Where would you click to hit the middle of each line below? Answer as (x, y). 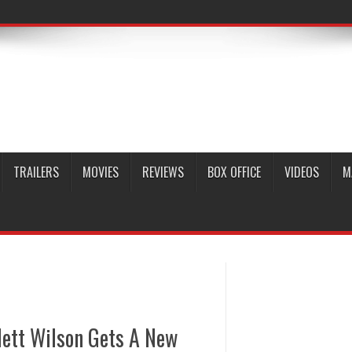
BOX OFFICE (234, 172)
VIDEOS (302, 172)
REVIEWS (163, 172)
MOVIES (101, 172)
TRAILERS (36, 172)
